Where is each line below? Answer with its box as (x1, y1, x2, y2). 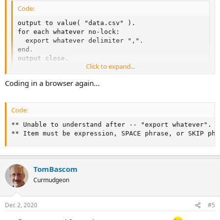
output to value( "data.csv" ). (18, 19, 136, 27)
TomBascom (33, 164, 78, 174)
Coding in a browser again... (5, 78, 100, 88)
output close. (18, 54, 69, 62)
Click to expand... (86, 62, 135, 71)
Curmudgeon (33, 175, 69, 184)
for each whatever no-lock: (18, 27, 120, 35)
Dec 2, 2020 (5, 201, 37, 209)
